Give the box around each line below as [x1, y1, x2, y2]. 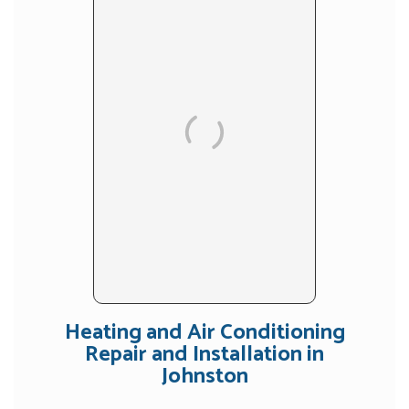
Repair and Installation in [85, 336, 324, 372]
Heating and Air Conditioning [64, 314, 345, 351]
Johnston [161, 358, 248, 394]
